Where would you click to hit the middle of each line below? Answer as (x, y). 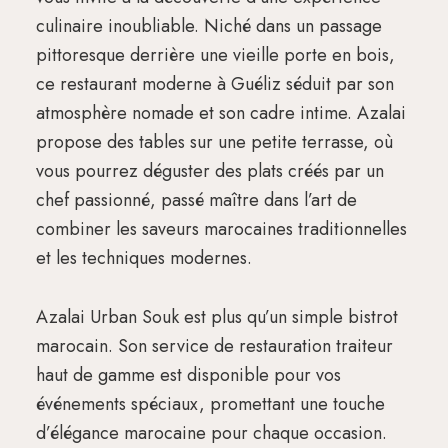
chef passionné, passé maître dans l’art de (196, 200)
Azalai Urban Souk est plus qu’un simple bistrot (216, 317)
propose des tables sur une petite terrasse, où (214, 142)
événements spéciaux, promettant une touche (210, 404)
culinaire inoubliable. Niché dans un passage (208, 26)
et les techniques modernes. (143, 258)
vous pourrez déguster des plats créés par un (209, 171)
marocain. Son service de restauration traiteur (214, 346)
